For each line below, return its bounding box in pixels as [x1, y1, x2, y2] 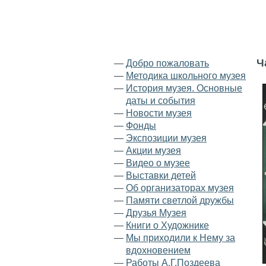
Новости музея [126, 108, 192, 118]
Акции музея [126, 145, 181, 156]
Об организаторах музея [126, 183, 234, 193]
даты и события [126, 96, 195, 106]
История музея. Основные [126, 83, 242, 93]
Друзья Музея [126, 208, 186, 218]
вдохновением [126, 245, 191, 255]
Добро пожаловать [126, 58, 209, 68]
